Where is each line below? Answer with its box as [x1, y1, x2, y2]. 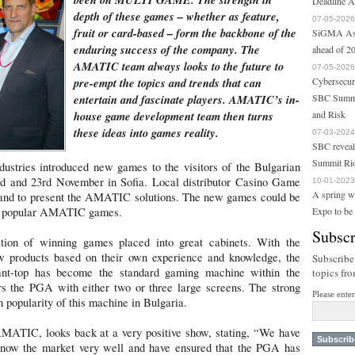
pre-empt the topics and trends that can [74, 74, 261, 91]
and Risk [312, 108, 345, 120]
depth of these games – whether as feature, [74, 8, 280, 25]
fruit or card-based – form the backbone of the [74, 25, 296, 41]
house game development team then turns [74, 108, 273, 124]
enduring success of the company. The [74, 41, 260, 58]
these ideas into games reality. [74, 124, 219, 141]
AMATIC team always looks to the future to [74, 58, 284, 74]
